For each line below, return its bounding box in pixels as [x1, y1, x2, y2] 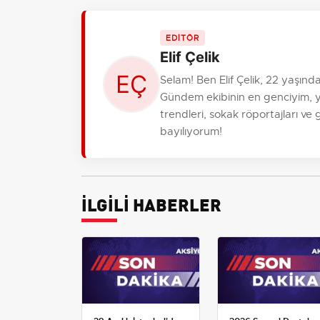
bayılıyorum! [160, 124, 222, 139]
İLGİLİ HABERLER [81, 191, 221, 216]
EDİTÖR [166, 33, 199, 44]
